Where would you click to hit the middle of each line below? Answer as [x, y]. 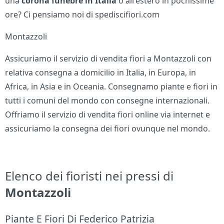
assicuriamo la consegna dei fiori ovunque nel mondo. [108, 129]
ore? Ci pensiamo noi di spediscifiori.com [82, 15]
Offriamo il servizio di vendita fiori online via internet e [108, 115]
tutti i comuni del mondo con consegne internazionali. [107, 101]
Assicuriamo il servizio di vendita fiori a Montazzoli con [108, 59]
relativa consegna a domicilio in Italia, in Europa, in [101, 73]
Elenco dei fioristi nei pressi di [89, 176]
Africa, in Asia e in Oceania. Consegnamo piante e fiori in [111, 87]
